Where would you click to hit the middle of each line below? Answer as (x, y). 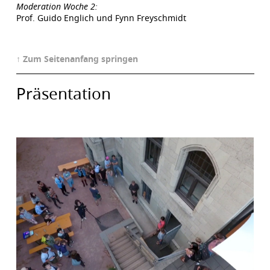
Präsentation (63, 93)
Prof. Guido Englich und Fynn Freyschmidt (101, 17)
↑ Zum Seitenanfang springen (77, 58)
